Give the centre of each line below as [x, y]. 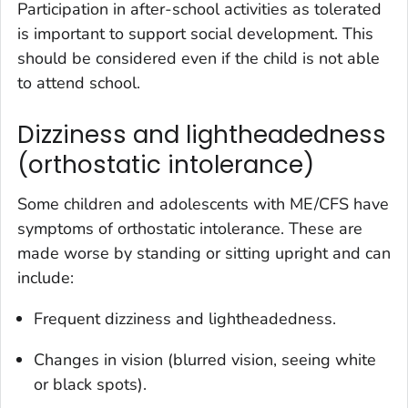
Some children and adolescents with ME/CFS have [203, 204]
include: [46, 278]
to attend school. [79, 82]
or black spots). [90, 385]
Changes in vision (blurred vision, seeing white [205, 360]
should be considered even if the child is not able [199, 58]
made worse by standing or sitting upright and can [204, 254]
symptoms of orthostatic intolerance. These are [190, 229]
